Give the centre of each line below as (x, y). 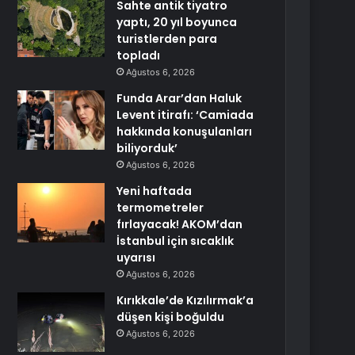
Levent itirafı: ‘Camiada (185, 115)
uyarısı (136, 258)
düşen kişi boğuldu (171, 317)
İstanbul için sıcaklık (176, 241)
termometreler (160, 208)
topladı (139, 55)
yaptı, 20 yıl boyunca (177, 22)
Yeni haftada (155, 191)
